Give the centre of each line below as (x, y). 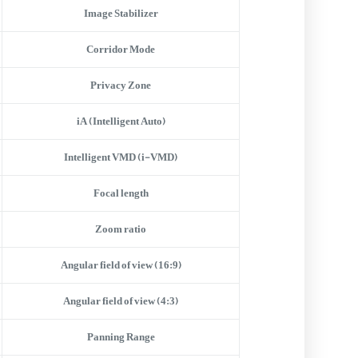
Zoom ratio (121, 229)
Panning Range (121, 337)
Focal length (121, 193)
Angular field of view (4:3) (121, 301)
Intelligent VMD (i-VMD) (121, 157)
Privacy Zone (121, 85)
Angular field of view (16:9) (121, 265)
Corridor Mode (121, 49)
